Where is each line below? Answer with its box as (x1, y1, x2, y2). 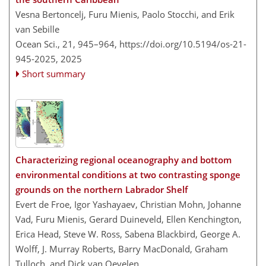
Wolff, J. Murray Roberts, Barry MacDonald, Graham (15, 242, 228, 255)
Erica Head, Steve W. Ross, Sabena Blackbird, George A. (15, 227, 240, 240)
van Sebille (15, 23, 59, 35)
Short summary (22, 68, 86, 80)
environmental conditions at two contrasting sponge (15, 168, 240, 180)
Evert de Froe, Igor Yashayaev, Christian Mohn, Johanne (15, 198, 241, 210)
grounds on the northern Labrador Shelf (15, 183, 188, 195)
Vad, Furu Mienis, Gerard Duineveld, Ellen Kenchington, (15, 213, 242, 225)
